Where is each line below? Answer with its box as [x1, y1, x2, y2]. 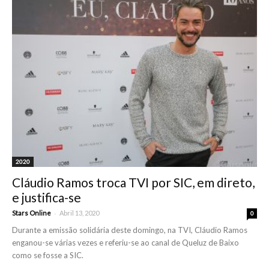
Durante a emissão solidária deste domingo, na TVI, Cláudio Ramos [12, 225, 247, 235]
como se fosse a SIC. [12, 250, 83, 261]
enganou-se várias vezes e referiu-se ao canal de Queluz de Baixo [12, 238, 239, 248]
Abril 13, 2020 [59, 209, 99, 217]
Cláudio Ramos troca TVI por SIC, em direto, [12, 175, 255, 190]
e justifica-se [12, 190, 81, 205]
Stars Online [12, 209, 51, 217]
